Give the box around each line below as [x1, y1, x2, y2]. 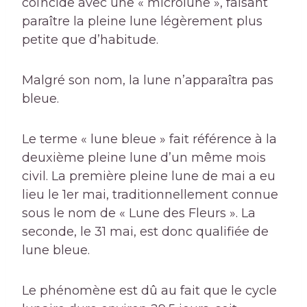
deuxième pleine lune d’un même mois [22, 150, 266, 166]
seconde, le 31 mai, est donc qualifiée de [22, 224, 269, 240]
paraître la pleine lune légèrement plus [22, 14, 262, 29]
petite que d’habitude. [22, 32, 158, 48]
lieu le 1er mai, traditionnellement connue [22, 187, 278, 203]
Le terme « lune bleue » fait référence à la [22, 132, 277, 147]
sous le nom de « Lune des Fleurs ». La [22, 206, 256, 221]
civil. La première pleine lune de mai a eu [22, 169, 275, 184]
